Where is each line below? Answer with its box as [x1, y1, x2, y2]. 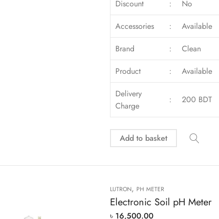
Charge [115, 100, 140, 112]
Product [115, 66, 141, 77]
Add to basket [119, 132, 167, 144]
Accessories [115, 21, 154, 32]
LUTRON [109, 184, 131, 194]
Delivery [115, 88, 142, 100]
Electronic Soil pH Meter [109, 195, 212, 209]
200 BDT [182, 94, 212, 106]
